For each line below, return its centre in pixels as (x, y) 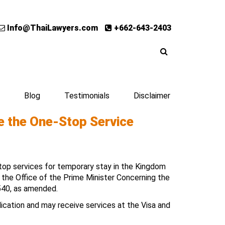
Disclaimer (152, 96)
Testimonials (87, 96)
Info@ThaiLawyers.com (51, 28)
